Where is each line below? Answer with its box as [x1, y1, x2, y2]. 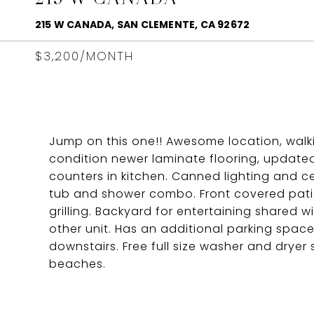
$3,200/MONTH [35, 48, 134, 64]
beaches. [49, 256, 106, 272]
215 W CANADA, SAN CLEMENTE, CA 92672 [35, 18, 250, 32]
